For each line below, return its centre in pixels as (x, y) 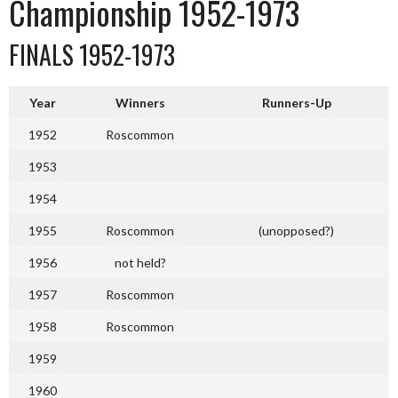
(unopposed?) (296, 231)
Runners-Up (296, 103)
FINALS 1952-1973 (92, 55)
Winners (140, 103)
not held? (140, 263)
